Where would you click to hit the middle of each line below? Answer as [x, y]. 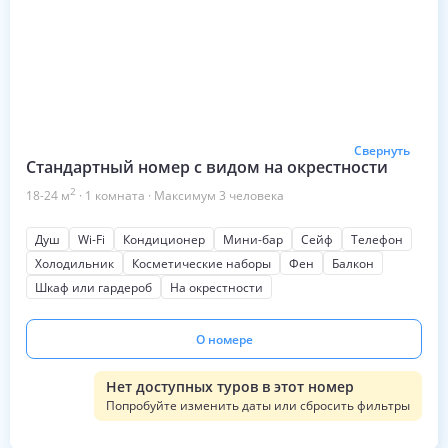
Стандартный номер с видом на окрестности [207, 167]
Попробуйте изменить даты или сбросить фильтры [258, 405]
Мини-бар [253, 239]
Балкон [353, 263]
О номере [224, 339]
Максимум [186, 195]
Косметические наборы [201, 263]
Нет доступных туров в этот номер [230, 386]
